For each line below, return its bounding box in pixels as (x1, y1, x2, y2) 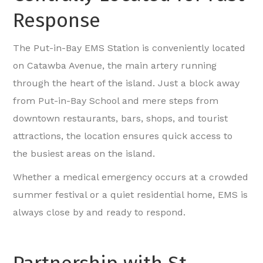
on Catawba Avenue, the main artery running (13, 60, 217, 72)
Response (13, 8, 101, 33)
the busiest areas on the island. (13, 148, 156, 160)
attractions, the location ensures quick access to (13, 130, 233, 142)
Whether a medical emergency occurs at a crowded (13, 171, 249, 183)
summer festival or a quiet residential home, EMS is (13, 189, 248, 201)
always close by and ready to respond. (13, 207, 186, 218)
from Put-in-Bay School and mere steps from (13, 95, 219, 107)
